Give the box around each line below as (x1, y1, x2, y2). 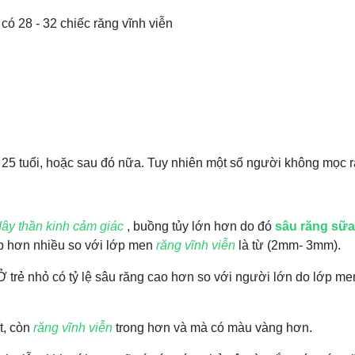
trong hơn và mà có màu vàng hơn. (116, 321, 312, 334)
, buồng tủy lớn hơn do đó (127, 219, 272, 233)
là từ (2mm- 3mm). (235, 239, 341, 252)
